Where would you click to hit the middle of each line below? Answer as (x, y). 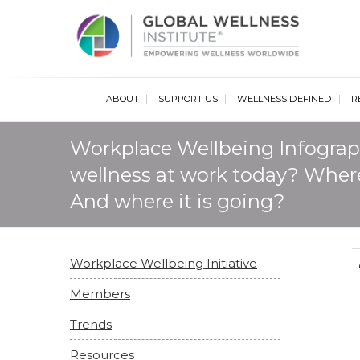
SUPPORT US (188, 99)
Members (100, 294)
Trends (91, 324)
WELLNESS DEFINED (284, 99)
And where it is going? (178, 201)
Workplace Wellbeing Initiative (164, 263)
